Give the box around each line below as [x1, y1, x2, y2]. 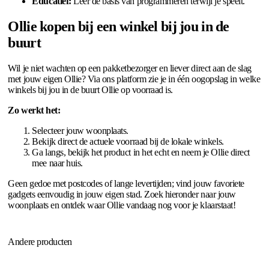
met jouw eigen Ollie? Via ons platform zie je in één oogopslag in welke [8, 73, 261, 84]
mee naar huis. [32, 157, 83, 168]
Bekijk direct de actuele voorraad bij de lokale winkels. [32, 136, 224, 147]
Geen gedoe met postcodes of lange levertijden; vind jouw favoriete [8, 178, 244, 189]
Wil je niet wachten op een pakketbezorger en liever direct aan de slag [8, 62, 252, 73]
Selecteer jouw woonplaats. [32, 125, 128, 136]
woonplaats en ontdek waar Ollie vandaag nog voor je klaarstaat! [8, 199, 236, 210]
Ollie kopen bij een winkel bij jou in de [8, 18, 229, 34]
